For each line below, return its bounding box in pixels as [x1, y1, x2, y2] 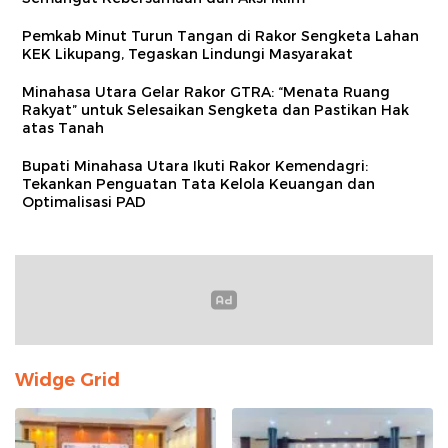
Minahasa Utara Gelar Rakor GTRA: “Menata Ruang [22, 82, 390, 101]
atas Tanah [22, 118, 104, 137]
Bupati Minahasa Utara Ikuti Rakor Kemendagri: [22, 156, 368, 175]
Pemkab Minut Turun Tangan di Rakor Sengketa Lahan [22, 26, 419, 45]
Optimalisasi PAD [22, 192, 146, 211]
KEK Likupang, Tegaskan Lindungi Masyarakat [22, 44, 353, 63]
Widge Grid [15, 368, 120, 391]
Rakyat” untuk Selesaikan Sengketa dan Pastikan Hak [22, 100, 409, 119]
